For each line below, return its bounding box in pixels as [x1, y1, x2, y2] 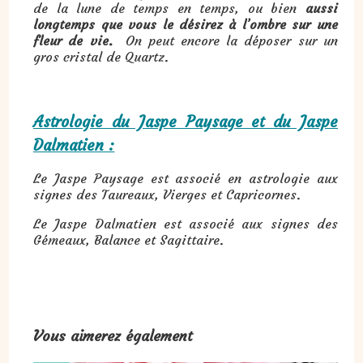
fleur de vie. [33, 32, 113, 49]
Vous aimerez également [33, 326, 194, 345]
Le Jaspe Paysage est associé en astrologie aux [33, 169, 338, 186]
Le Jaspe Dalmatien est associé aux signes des [33, 215, 338, 232]
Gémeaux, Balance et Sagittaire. [33, 231, 224, 248]
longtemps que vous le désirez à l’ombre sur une [33, 15, 338, 32]
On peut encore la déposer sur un [112, 32, 338, 49]
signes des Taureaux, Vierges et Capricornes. [33, 186, 301, 203]
